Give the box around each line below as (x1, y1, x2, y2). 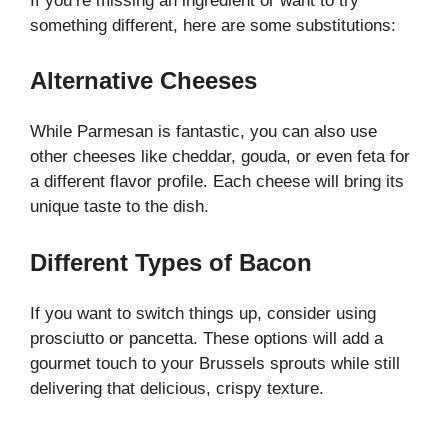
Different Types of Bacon (30, 248, 312, 276)
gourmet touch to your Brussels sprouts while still (30, 353, 400, 373)
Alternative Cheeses (30, 67, 257, 95)
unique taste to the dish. (30, 197, 209, 217)
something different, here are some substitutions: (30, 15, 396, 35)
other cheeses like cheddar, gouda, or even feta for (30, 147, 410, 167)
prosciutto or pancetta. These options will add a (30, 328, 383, 348)
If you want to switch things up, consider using (30, 303, 376, 323)
